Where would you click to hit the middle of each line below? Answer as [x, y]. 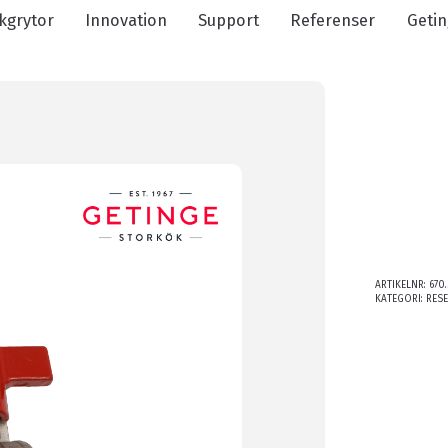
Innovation [125, 20]
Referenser [333, 20]
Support [229, 20]
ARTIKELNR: [401, 284]
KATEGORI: [400, 298]
